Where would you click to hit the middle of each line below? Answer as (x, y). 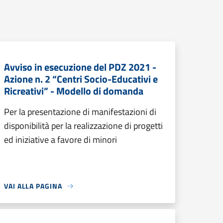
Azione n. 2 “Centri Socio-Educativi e (81, 79)
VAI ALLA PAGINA (33, 186)
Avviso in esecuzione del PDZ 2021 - (80, 67)
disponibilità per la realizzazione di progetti (83, 126)
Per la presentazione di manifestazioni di (80, 112)
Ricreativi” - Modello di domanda (74, 91)
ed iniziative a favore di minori (60, 140)
